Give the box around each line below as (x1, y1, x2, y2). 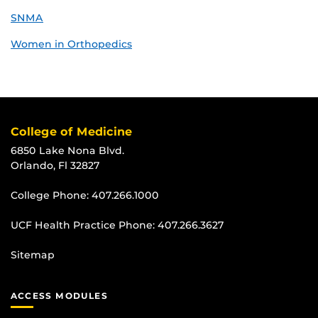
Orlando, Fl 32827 (11, 159, 100, 172)
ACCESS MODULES (11, 290, 108, 302)
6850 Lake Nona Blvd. (11, 144, 124, 158)
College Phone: (11, 189, 92, 202)
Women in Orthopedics (11, 38, 132, 51)
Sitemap (11, 248, 55, 262)
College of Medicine (11, 125, 132, 139)
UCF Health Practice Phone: (11, 219, 158, 232)
